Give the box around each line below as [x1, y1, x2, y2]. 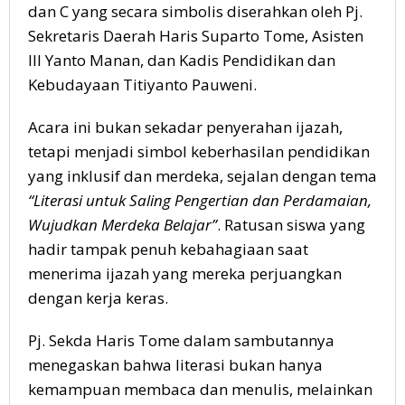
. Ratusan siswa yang [217, 214, 365, 236]
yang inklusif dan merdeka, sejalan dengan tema [28, 165, 377, 187]
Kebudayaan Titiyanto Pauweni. [28, 74, 257, 96]
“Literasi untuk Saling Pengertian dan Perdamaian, [28, 190, 372, 212]
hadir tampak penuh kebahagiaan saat [28, 239, 308, 260]
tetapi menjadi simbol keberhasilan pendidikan [28, 141, 370, 163]
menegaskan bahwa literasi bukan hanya [28, 354, 323, 376]
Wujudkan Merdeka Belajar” [28, 214, 217, 236]
